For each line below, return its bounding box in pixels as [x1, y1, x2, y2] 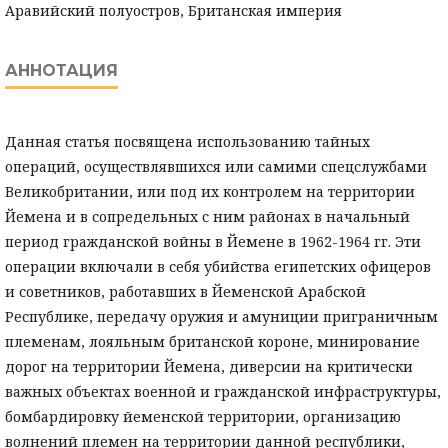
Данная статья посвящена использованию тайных [5, 132, 370, 152]
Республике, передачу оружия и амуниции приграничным [5, 307, 438, 327]
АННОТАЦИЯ [5, 61, 118, 81]
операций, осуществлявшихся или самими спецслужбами [5, 157, 427, 177]
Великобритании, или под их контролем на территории [5, 182, 415, 202]
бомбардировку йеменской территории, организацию [5, 407, 401, 427]
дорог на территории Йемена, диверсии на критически [5, 357, 413, 377]
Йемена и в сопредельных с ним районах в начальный [5, 207, 410, 227]
